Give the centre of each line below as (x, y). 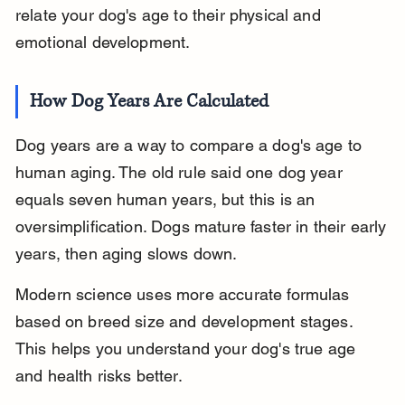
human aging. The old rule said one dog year (181, 173)
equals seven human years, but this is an (167, 200)
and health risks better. (99, 376)
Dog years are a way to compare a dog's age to (191, 146)
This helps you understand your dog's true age (188, 349)
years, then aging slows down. (126, 254)
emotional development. (103, 42)
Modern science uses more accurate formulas (184, 295)
